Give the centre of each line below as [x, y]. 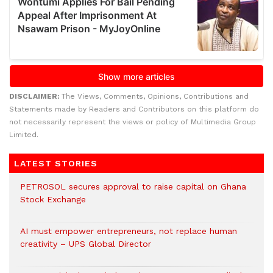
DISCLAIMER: [35, 97]
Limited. [24, 135]
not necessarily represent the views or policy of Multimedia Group [133, 122]
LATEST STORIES [56, 164]
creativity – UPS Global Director [86, 244]
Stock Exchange [53, 200]
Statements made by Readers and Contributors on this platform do [134, 109]
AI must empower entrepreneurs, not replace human [129, 231]
